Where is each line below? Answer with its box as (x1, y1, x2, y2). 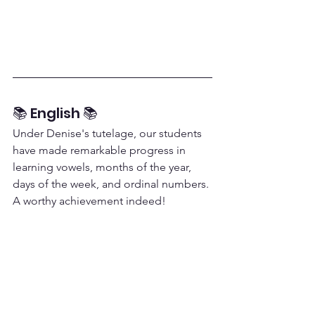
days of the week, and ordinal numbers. (13, 177, 212, 191)
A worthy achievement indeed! (13, 194, 166, 207)
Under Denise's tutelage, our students (13, 127, 205, 140)
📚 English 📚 (13, 103, 98, 123)
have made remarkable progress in (13, 143, 188, 157)
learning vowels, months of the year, (13, 160, 194, 174)
